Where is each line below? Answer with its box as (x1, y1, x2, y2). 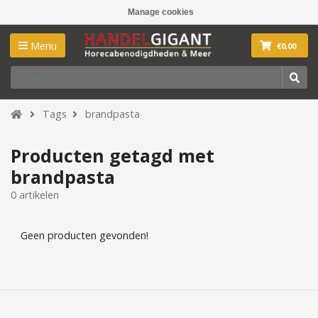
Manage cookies (128, 7, 194, 17)
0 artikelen (11, 187, 59, 202)
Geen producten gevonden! (21, 228, 149, 242)
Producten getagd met (11, 143, 214, 168)
